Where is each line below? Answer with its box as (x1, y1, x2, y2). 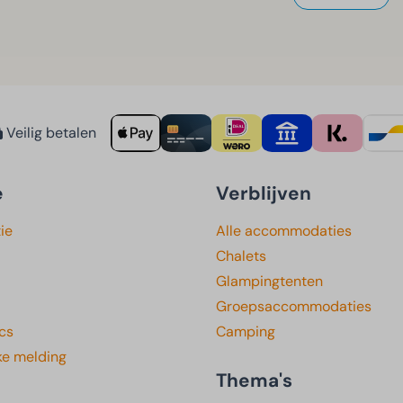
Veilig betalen (3, 122, 96, 142)
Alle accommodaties (216, 220, 352, 240)
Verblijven (216, 180, 311, 205)
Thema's (216, 367, 292, 392)
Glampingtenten (216, 271, 323, 291)
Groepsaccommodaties (216, 296, 372, 316)
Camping (216, 321, 275, 341)
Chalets (216, 246, 266, 265)
